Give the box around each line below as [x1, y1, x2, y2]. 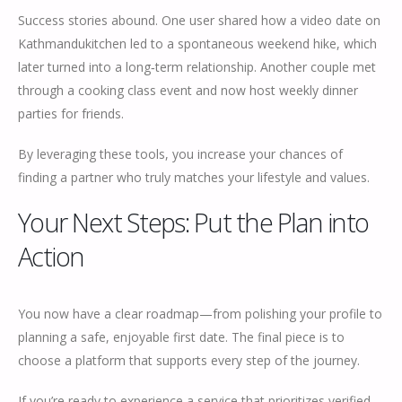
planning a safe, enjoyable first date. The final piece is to [18, 328, 345, 346]
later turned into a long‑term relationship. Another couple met [18, 58, 376, 76]
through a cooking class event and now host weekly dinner [18, 82, 358, 100]
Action [18, 239, 84, 275]
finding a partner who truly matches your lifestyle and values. [18, 168, 370, 186]
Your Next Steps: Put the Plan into [18, 205, 369, 240]
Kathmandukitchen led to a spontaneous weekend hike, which [18, 35, 377, 53]
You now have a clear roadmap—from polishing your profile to [18, 305, 382, 323]
